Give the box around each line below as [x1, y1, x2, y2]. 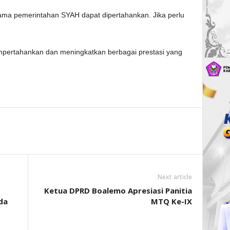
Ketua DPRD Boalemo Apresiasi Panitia [44, 185, 192, 196]
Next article [157, 172, 192, 181]
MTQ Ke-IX [150, 196, 192, 206]
